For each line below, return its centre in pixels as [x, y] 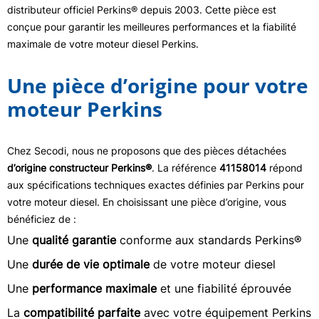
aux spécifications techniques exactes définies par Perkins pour [156, 184]
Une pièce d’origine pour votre [158, 85]
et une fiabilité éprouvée [224, 288]
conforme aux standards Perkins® [209, 240]
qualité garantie [74, 240]
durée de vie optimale [91, 264]
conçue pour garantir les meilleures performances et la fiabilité [152, 26]
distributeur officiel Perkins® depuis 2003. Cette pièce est [142, 9]
